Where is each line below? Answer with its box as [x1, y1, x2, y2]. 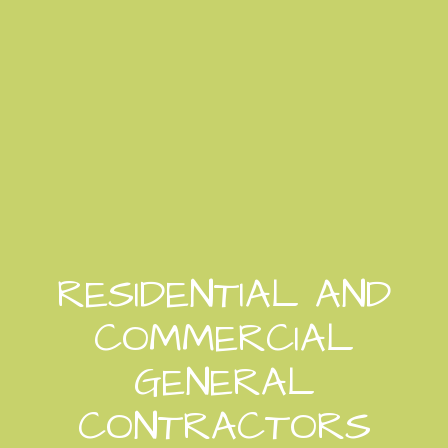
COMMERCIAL [94, 311, 354, 367]
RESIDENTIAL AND [56, 267, 392, 323]
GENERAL [133, 355, 315, 411]
